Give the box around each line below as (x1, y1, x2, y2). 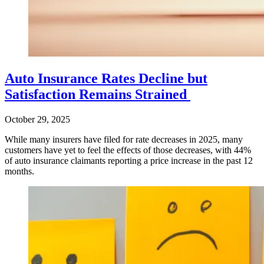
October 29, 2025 (5, 114, 70, 124)
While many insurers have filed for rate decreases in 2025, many (5, 134, 243, 144)
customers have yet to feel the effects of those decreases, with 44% (5, 144, 251, 155)
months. (5, 166, 34, 176)
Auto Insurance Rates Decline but (5, 70, 207, 86)
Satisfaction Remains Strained (5, 86, 190, 102)
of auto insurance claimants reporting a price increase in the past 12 (5, 155, 253, 166)
